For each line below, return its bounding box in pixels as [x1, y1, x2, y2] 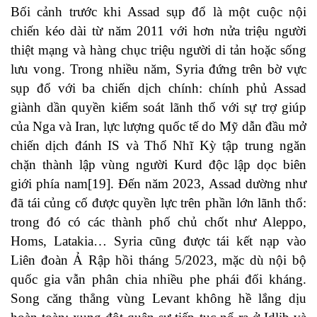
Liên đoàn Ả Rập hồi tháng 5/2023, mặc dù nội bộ [11, 253, 306, 268]
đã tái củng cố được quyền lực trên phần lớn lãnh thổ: [11, 195, 306, 211]
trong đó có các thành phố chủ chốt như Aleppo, [11, 214, 306, 230]
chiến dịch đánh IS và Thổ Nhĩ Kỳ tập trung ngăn [11, 138, 306, 154]
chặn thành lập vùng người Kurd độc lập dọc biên [11, 157, 306, 173]
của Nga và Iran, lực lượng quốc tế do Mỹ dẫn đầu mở [11, 119, 306, 134]
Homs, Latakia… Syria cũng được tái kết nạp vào [11, 234, 306, 249]
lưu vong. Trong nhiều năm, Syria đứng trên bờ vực [11, 62, 306, 77]
